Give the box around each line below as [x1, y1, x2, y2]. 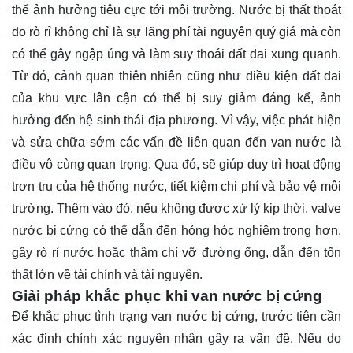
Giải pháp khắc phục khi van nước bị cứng [12, 287, 322, 304]
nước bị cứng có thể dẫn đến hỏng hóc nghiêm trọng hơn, [12, 223, 341, 237]
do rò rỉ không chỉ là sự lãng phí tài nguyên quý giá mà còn [12, 24, 341, 39]
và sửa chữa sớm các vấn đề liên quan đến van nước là [12, 135, 341, 149]
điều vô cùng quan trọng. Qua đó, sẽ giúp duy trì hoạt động [12, 157, 341, 171]
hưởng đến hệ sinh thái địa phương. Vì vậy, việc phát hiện [12, 113, 341, 127]
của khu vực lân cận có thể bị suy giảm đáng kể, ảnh [12, 91, 341, 105]
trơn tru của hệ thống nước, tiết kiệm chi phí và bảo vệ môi [12, 179, 341, 193]
